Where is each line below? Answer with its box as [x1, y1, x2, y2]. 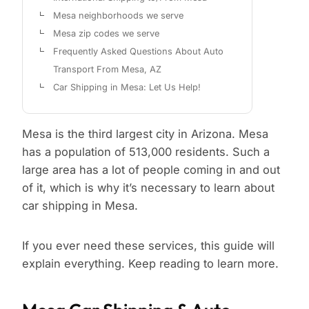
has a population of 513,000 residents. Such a [22, 145, 270, 159]
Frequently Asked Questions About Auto [53, 46, 223, 57]
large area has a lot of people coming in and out [22, 163, 280, 177]
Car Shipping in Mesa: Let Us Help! [53, 82, 201, 93]
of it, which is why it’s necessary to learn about [22, 181, 275, 195]
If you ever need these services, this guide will [22, 239, 275, 253]
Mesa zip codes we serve [53, 28, 159, 39]
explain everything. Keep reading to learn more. [22, 257, 279, 271]
